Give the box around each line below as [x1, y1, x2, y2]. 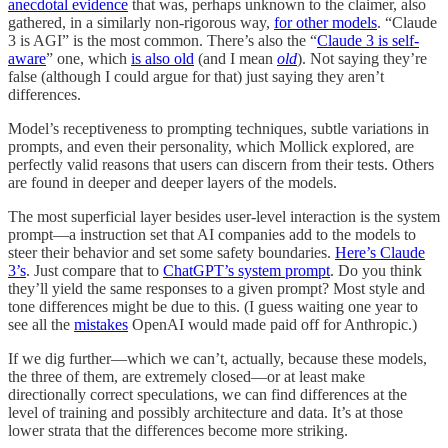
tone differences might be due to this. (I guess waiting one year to [8, 298, 418, 316]
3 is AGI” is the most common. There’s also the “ [8, 32, 317, 50]
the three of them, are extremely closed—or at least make [8, 368, 365, 386]
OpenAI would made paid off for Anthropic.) [128, 316, 417, 334]
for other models [274, 14, 377, 32]
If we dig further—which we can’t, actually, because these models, [8, 350, 427, 368]
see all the [8, 316, 74, 334]
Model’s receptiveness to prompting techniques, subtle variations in [8, 120, 429, 138]
